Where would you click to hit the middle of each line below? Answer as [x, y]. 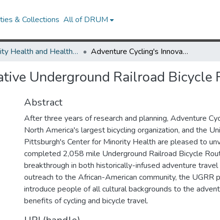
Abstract [43, 102]
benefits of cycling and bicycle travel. [86, 201]
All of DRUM [86, 20]
